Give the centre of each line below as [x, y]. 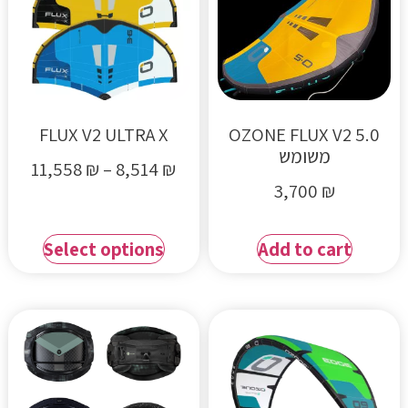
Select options [103, 249]
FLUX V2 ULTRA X [103, 134]
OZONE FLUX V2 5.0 [305, 134]
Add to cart [304, 249]
